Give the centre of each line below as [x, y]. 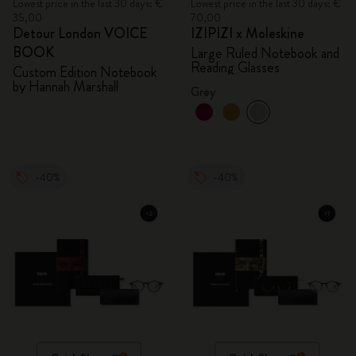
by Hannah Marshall [66, 87]
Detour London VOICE [80, 33]
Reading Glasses [235, 68]
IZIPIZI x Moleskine [248, 33]
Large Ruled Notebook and [265, 53]
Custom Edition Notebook [85, 72]
